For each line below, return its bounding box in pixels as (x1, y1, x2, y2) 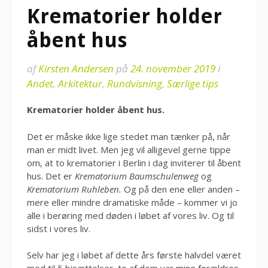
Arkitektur (58, 77, 102, 90)
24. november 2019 (130, 62, 215, 75)
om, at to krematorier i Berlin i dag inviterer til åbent (27, 156, 241, 169)
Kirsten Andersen (38, 62, 114, 75)
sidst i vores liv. (27, 222, 90, 234)
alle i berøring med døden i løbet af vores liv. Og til (27, 209, 234, 221)
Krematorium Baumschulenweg (75, 169, 201, 182)
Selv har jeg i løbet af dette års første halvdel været (27, 249, 241, 261)
